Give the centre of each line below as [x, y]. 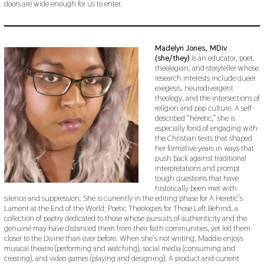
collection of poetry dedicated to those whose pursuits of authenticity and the [125, 218]
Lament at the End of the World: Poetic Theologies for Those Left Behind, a [121, 208]
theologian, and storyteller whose [207, 67]
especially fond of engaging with [206, 128]
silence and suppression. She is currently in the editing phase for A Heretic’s [123, 198]
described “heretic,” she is [195, 118]
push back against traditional [200, 158]
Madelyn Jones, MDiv [191, 47]
